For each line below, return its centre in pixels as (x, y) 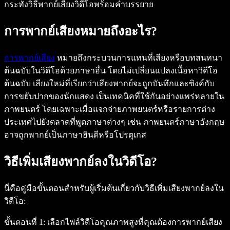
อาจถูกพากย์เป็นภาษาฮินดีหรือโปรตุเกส (75, 135)
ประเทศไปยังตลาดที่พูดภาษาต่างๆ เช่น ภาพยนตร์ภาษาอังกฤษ (114, 122)
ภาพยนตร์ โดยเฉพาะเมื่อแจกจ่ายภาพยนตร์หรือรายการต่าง (110, 109)
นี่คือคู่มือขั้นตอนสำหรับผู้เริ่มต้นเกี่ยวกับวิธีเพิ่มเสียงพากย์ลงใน (114, 188)
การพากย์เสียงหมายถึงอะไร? (81, 32)
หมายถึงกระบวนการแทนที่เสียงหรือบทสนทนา (139, 58)
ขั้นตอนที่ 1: (25, 222)
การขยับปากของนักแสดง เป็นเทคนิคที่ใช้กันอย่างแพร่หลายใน (114, 97)
